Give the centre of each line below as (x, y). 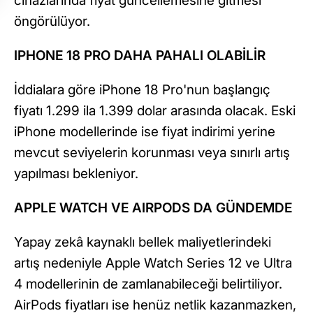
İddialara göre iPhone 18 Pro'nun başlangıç (142, 89)
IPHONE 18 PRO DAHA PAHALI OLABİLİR (140, 55)
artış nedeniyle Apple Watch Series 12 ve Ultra (153, 263)
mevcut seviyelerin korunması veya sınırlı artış (152, 152)
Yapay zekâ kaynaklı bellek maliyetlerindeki (143, 242)
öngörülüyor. (52, 21)
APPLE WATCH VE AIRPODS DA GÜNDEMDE (153, 208)
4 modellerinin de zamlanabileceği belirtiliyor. (148, 284)
